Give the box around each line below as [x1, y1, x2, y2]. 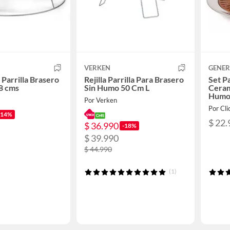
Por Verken [84, 95, 117, 104]
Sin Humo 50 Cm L [84, 82, 149, 92]
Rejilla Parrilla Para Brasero [84, 74, 184, 84]
